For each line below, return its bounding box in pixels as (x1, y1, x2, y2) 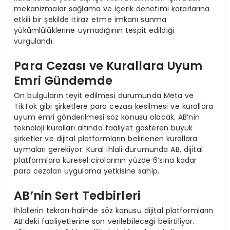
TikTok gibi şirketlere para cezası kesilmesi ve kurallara (14, 101, 214, 112)
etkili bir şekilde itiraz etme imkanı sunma (14, 14, 167, 25)
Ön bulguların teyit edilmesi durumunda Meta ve (14, 90, 194, 101)
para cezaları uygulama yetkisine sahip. (14, 166, 160, 177)
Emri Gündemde (14, 72, 112, 89)
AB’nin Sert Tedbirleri (14, 187, 141, 204)
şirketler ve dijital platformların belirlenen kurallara (14, 133, 198, 144)
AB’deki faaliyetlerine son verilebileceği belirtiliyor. (14, 216, 195, 227)
